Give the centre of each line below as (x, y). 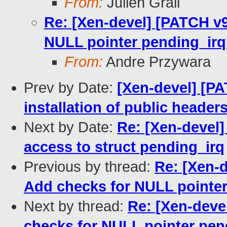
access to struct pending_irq (124, 147)
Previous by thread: (89, 167)
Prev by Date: (70, 88)
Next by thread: (76, 206)
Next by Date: (70, 127)
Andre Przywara (157, 62)
